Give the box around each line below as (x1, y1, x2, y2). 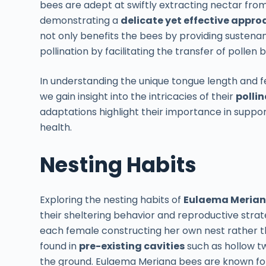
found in (40, 239, 80, 254)
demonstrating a (40, 13, 121, 27)
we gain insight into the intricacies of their (40, 89, 236, 103)
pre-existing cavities (79, 239, 185, 254)
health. (40, 120, 72, 134)
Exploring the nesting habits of (40, 193, 184, 207)
